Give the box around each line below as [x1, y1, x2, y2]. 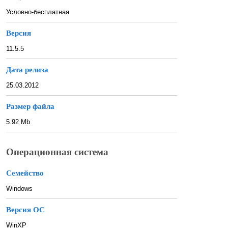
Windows [6, 185, 33, 193]
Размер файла [6, 102, 54, 110]
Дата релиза [6, 65, 48, 74]
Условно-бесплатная [6, 8, 69, 16]
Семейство [6, 169, 44, 178]
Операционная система [6, 147, 108, 158]
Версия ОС [6, 206, 45, 214]
